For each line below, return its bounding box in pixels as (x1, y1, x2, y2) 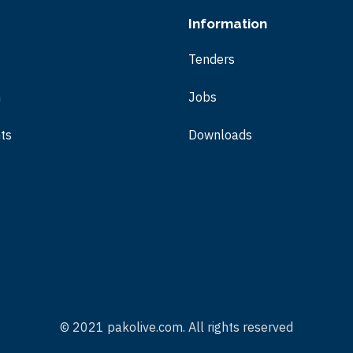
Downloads (188, 127, 252, 143)
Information (188, 16, 267, 32)
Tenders (188, 51, 235, 67)
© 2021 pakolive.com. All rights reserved (60, 319, 293, 335)
